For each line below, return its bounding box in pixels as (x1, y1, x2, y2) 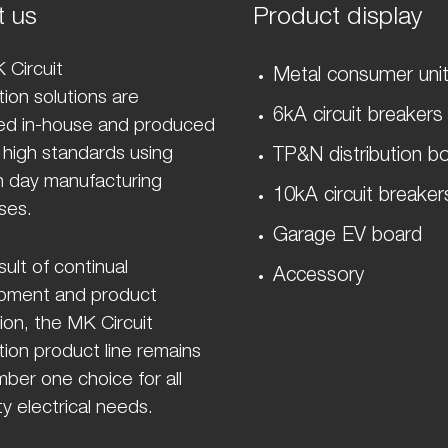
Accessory (273, 267, 365, 287)
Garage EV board (273, 227, 423, 247)
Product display (253, 6, 424, 31)
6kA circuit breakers (273, 107, 444, 127)
